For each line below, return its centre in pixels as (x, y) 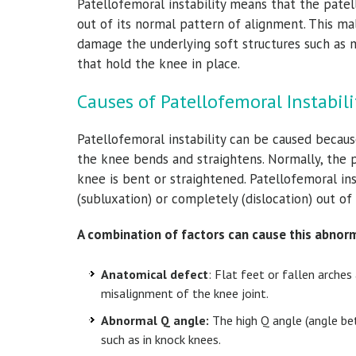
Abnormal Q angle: (155, 320)
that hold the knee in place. (160, 63)
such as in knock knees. (161, 339)
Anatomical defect (155, 274)
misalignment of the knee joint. (185, 293)
